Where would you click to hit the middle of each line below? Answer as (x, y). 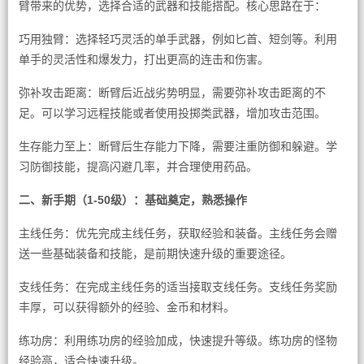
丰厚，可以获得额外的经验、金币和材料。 (126, 307)
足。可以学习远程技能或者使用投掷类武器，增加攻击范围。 (172, 113)
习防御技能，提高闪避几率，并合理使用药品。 (138, 167)
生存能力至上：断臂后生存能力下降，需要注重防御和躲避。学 (178, 146)
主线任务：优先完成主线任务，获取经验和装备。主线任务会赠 (178, 233)
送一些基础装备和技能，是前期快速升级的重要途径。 (155, 253)
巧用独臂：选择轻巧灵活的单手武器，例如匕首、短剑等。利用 (178, 39)
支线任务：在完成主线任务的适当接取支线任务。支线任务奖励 (178, 287)
